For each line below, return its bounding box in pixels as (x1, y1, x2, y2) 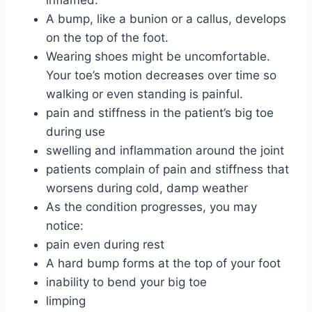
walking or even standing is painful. (46, 86, 243, 101)
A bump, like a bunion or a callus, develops (46, 11, 286, 26)
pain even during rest (46, 237, 164, 251)
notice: (46, 218, 84, 233)
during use (46, 124, 105, 139)
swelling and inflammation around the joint (46, 143, 284, 157)
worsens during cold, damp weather (46, 180, 248, 195)
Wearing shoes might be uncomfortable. (46, 49, 270, 63)
